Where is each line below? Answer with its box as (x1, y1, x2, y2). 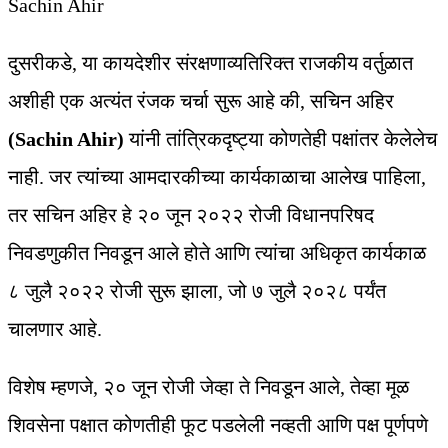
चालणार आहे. (8, 318, 102, 341)
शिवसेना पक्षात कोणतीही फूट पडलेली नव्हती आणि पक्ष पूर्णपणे (8, 414, 428, 437)
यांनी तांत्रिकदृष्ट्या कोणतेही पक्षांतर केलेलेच (129, 128, 437, 151)
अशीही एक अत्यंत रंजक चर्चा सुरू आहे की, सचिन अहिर (8, 90, 394, 113)
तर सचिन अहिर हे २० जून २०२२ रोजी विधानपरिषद (8, 204, 374, 227)
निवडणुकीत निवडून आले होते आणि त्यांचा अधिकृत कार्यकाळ (8, 242, 426, 265)
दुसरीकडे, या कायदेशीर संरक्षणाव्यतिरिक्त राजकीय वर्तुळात (8, 52, 413, 75)
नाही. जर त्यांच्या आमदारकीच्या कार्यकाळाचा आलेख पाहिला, (8, 166, 426, 189)
